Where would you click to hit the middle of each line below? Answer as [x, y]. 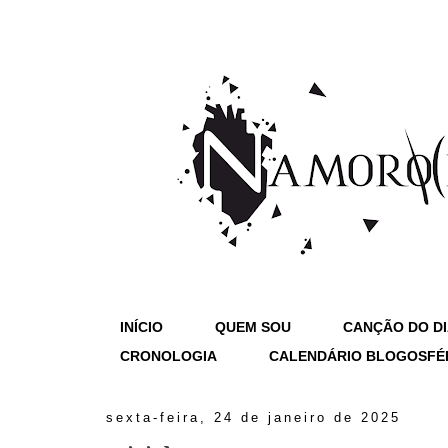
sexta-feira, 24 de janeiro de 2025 [253, 417]
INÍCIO [141, 327]
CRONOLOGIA [168, 356]
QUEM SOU [253, 327]
